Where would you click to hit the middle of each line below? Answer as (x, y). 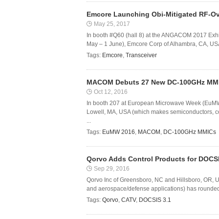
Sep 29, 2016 (112, 169)
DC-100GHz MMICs (190, 132)
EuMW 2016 (119, 132)
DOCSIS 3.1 (155, 200)
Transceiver (141, 55)
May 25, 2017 (112, 24)
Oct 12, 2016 (111, 92)
